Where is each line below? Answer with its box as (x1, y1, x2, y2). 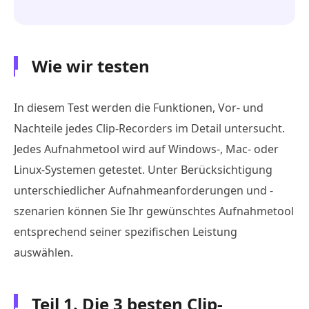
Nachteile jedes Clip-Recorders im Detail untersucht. (14, 120, 285, 136)
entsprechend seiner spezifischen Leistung (14, 223, 237, 239)
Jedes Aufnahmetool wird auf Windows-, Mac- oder (14, 141, 279, 157)
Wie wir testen (32, 54, 150, 77)
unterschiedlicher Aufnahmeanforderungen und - (14, 182, 273, 198)
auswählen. (14, 244, 73, 260)
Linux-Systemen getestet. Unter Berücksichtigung (14, 161, 272, 177)
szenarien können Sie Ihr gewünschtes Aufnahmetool (14, 203, 294, 219)
